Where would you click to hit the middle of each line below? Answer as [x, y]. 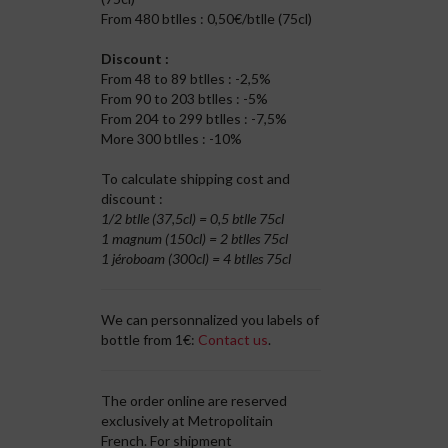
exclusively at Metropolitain [187, 420]
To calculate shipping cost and [196, 178]
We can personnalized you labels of [210, 319]
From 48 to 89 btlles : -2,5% [186, 78]
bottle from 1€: [150, 339]
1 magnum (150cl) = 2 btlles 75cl [195, 238]
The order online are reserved [194, 400]
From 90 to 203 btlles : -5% [185, 98]
